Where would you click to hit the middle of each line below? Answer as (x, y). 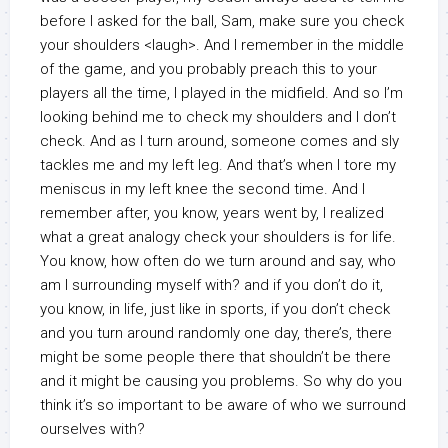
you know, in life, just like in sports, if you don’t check (215, 309)
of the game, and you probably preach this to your (208, 69)
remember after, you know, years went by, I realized (212, 213)
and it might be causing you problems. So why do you (221, 381)
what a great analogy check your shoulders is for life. (218, 237)
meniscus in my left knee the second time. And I (202, 189)
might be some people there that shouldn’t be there (215, 357)
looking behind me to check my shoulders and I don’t (218, 117)
